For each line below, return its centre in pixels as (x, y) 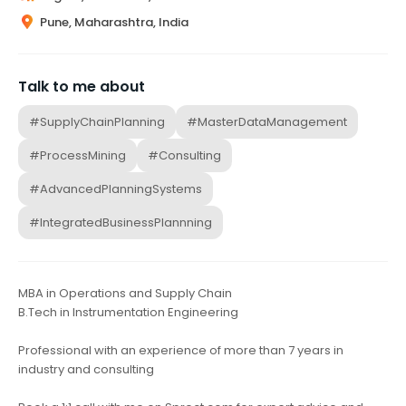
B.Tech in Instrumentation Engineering (128, 312)
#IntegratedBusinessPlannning (121, 222)
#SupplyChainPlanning (97, 121)
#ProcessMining (77, 155)
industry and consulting (86, 369)
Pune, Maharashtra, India (114, 22)
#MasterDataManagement (267, 121)
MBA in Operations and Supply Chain (125, 293)
